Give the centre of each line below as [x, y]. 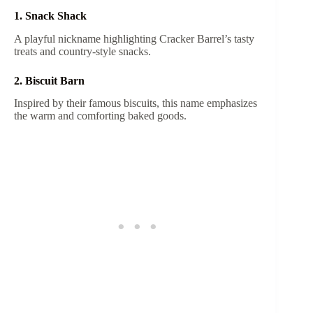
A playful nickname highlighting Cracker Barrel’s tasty [134, 38]
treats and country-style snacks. [84, 51]
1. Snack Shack [52, 15]
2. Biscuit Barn [51, 80]
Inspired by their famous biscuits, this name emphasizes [136, 103]
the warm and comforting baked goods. [102, 116]
